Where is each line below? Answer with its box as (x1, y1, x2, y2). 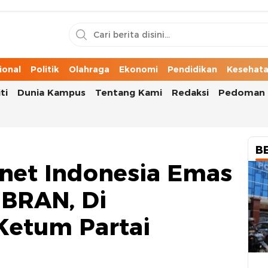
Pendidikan (167, 64, 217, 75)
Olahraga (69, 64, 109, 75)
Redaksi (172, 87, 209, 98)
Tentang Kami (95, 87, 162, 98)
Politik (31, 64, 59, 75)
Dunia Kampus (17, 87, 86, 98)
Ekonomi (119, 64, 158, 75)
